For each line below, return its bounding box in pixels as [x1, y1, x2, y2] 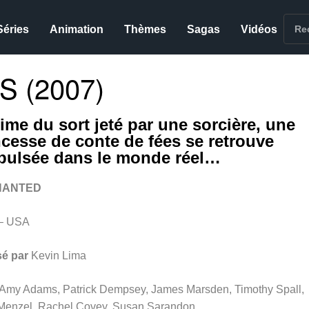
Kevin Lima [30, 250, 86, 261]
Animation [50, 23, 104, 35]
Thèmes [124, 23, 167, 35]
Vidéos [241, 23, 278, 35]
